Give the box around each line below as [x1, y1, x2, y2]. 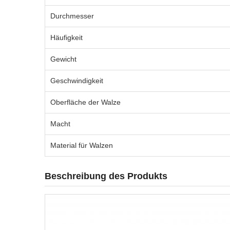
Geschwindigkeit [50, 76, 103, 85]
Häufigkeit [50, 33, 83, 42]
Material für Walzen [50, 141, 113, 149]
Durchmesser [50, 12, 94, 20]
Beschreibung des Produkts [45, 171, 167, 181]
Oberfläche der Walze [50, 98, 121, 106]
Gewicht [50, 55, 76, 63]
